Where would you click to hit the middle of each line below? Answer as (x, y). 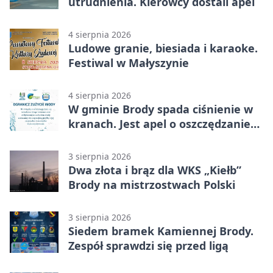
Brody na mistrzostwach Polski (152, 185)
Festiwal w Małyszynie (129, 63)
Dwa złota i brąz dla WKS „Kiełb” (155, 170)
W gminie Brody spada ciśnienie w (161, 109)
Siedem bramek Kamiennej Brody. (161, 231)
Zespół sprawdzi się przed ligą (148, 246)
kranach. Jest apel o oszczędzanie (159, 124)
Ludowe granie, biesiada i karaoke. (163, 48)
